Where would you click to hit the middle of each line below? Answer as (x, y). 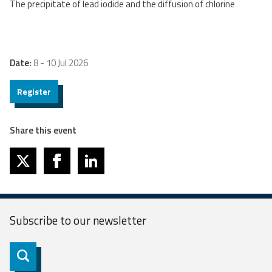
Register (34, 91)
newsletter (120, 220)
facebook (69, 168)
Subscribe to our (51, 220)
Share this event (43, 130)
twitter (31, 168)
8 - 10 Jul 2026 (61, 63)
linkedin (98, 168)
